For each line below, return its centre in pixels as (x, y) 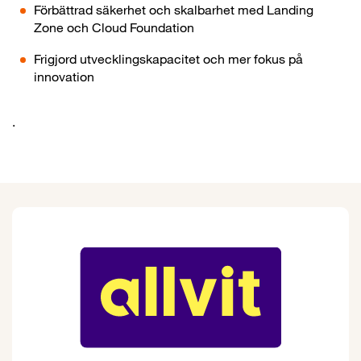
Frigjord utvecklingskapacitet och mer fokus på (168, 58)
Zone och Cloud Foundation (114, 27)
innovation (64, 76)
